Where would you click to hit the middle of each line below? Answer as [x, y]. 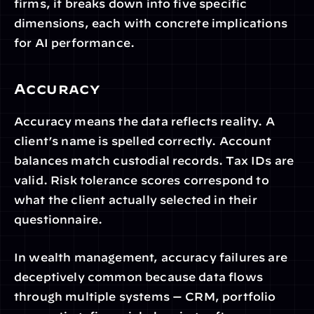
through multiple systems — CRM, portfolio [145, 296]
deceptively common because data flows [138, 277]
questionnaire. [59, 219]
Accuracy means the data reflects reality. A [144, 121]
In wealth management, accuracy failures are [151, 257]
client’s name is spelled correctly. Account [143, 141]
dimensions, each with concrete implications [151, 23]
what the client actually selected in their [136, 200]
